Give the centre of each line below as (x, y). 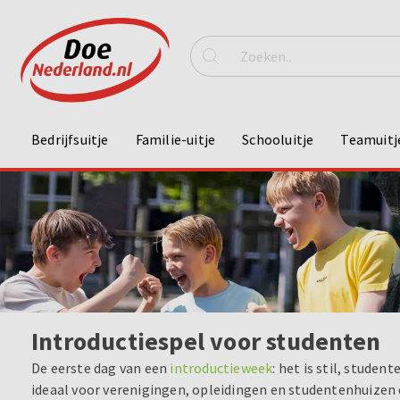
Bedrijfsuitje (70, 139)
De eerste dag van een (101, 368)
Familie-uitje (175, 139)
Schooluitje (278, 139)
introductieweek (221, 368)
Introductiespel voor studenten (206, 342)
